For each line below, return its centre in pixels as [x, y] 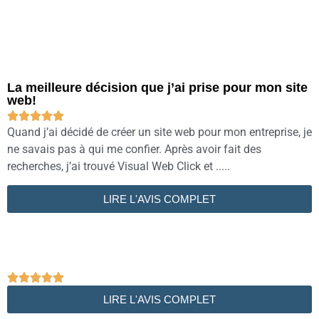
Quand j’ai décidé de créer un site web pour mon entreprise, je [159, 132]
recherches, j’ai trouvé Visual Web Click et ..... [119, 166]
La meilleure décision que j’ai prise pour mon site [157, 87]
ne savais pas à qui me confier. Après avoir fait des [134, 149]
